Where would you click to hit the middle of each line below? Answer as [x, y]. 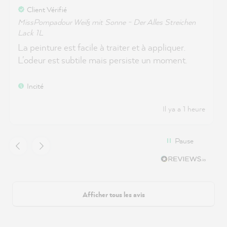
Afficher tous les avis [113, 194]
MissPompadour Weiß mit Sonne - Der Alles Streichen [107, 22]
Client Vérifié [47, 9]
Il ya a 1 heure [184, 108]
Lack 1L [30, 32]
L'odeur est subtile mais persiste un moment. [102, 60]
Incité [35, 86]
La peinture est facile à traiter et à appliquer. [102, 47]
